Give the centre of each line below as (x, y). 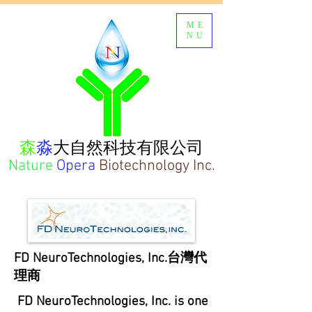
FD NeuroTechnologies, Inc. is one (111, 302)
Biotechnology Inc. (155, 166)
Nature (30, 166)
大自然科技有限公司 (128, 148)
